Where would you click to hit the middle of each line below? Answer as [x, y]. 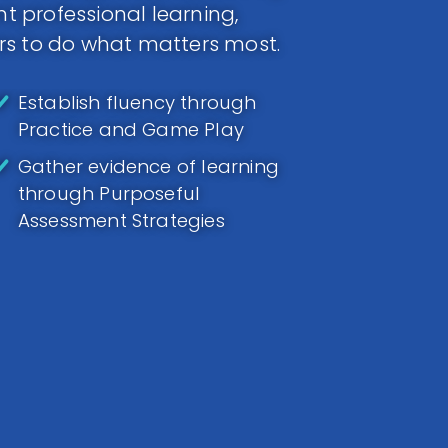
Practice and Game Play [130, 129]
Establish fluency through [137, 102]
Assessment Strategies [121, 220]
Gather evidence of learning [148, 166]
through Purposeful [109, 193]
